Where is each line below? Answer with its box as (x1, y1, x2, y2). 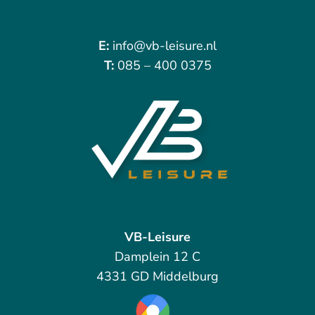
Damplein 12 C (115, 248, 200, 266)
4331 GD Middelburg (96, 268, 219, 285)
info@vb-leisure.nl (112, 37, 217, 55)
